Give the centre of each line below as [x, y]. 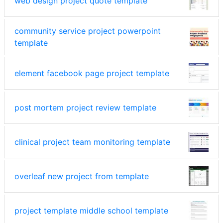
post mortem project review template [85, 108]
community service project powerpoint [88, 31]
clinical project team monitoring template [92, 142]
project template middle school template [91, 211]
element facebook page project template [92, 73]
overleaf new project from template [82, 176]
